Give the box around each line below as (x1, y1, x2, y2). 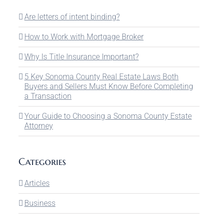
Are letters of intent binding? (24, 12, 120, 21)
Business (24, 198, 55, 208)
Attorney (24, 121, 53, 130)
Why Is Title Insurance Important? (24, 52, 139, 61)
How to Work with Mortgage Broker (24, 32, 144, 41)
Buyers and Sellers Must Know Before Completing (24, 81, 193, 91)
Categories (18, 155, 66, 168)
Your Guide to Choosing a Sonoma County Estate (24, 111, 192, 121)
